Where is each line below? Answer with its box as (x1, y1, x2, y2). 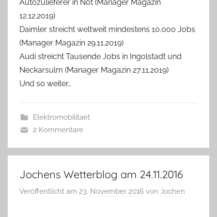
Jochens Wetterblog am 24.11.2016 (19, 167, 183, 181)
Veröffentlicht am (19, 187, 79, 196)
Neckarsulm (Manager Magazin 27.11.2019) (19, 65, 169, 75)
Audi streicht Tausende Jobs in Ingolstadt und (19, 51, 182, 61)
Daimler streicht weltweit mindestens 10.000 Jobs (19, 24, 195, 34)
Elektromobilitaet (32, 112, 90, 122)
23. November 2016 (79, 187, 144, 196)
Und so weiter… (19, 78, 71, 88)
